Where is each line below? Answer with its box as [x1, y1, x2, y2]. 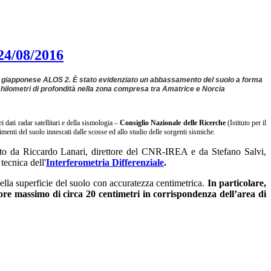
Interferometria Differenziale [46, 157, 164, 168]
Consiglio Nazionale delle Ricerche [120, 119, 226, 128]
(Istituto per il [225, 119, 266, 128]
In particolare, [207, 178, 267, 189]
